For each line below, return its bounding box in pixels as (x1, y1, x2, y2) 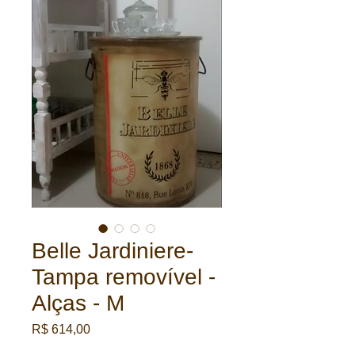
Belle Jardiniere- (32, 239, 193, 263)
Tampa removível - (32, 265, 216, 289)
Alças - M (32, 291, 124, 315)
